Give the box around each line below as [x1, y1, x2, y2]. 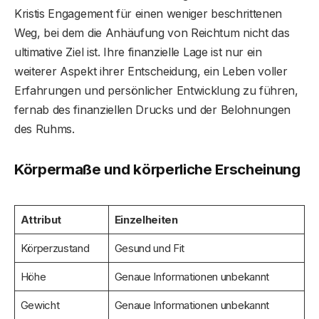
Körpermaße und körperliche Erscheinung [14, 160, 300, 179]
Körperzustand [20, 241, 90, 255]
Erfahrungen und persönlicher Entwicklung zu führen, [14, 83, 298, 98]
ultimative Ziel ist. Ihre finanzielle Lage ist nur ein [14, 45, 262, 60]
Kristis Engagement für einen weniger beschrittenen [14, 6, 282, 21]
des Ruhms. [14, 122, 75, 137]
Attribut [20, 212, 61, 226]
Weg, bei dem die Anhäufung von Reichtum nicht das [14, 26, 290, 41]
